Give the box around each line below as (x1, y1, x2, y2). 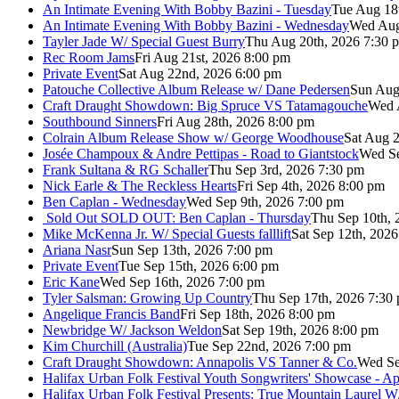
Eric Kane (43, 273, 100, 289)
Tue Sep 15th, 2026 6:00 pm (118, 257, 279, 273)
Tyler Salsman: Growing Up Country (43, 289, 252, 305)
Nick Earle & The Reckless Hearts (43, 177, 237, 193)
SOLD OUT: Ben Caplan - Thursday (101, 209, 311, 225)
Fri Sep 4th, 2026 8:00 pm (237, 177, 385, 193)
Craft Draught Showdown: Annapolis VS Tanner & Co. (43, 354, 357, 370)
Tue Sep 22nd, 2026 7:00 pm (187, 338, 351, 354)
